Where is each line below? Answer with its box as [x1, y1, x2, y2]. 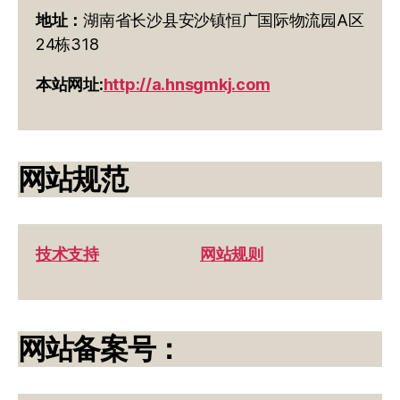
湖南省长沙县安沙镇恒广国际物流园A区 [83, 10, 364, 29]
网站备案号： [18, 330, 183, 366]
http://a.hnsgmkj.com [103, 74, 271, 94]
